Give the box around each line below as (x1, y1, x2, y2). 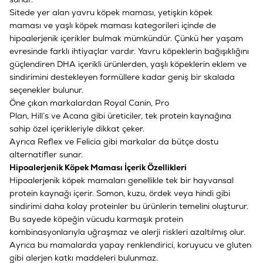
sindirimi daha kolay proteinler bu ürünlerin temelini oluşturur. (9, 200, 248, 211)
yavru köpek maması (72, 6, 154, 18)
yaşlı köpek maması (55, 19, 132, 31)
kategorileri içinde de (134, 19, 216, 31)
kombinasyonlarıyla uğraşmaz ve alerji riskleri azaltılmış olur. (9, 226, 245, 237)
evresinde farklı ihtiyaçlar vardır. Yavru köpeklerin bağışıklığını (9, 45, 249, 56)
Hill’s (31, 110, 49, 121)
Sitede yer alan (9, 6, 69, 18)
